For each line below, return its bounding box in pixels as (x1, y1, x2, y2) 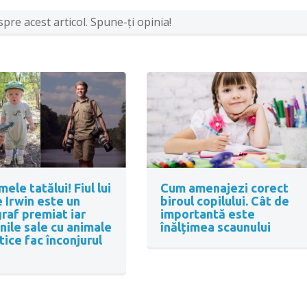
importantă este (160, 207, 255, 221)
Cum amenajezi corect (160, 181, 288, 195)
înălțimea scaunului (160, 220, 271, 234)
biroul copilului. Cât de (160, 194, 289, 208)
